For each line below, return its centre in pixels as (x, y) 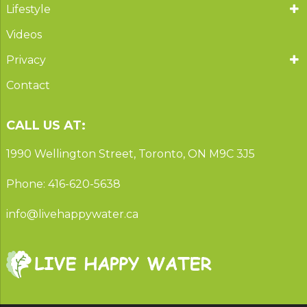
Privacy (26, 60)
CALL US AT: (46, 125)
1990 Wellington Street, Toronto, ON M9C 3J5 (130, 153)
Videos (24, 34)
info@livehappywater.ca (72, 214)
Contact (28, 85)
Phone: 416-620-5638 (63, 184)
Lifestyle (28, 9)
